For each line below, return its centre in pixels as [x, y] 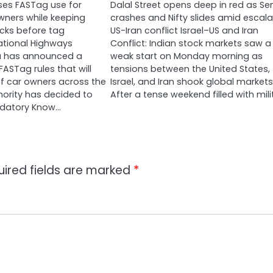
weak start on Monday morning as [186, 56]
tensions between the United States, [190, 69]
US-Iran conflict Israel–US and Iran [184, 30]
